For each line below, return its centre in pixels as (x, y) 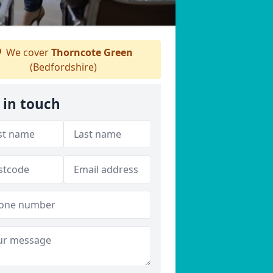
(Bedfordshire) (63, 67)
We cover (27, 52)
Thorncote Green (92, 52)
